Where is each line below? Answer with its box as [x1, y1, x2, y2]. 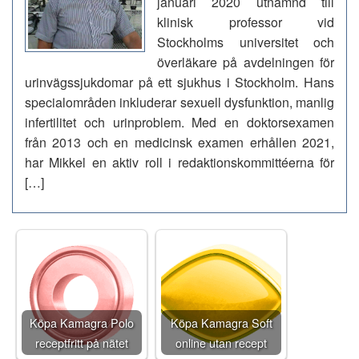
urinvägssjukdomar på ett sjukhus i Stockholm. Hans [25, 73, 334, 91]
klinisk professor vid [157, 13, 334, 31]
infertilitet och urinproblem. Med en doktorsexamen [25, 113, 334, 131]
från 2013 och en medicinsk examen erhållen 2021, [25, 133, 334, 151]
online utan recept [175, 334, 267, 351]
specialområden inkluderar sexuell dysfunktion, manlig [25, 93, 334, 111]
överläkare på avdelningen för [157, 53, 334, 71]
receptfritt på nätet [35, 334, 128, 351]
